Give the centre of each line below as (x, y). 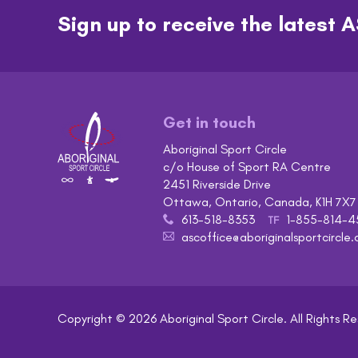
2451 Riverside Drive (217, 184)
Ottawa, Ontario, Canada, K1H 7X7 (260, 202)
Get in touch (209, 122)
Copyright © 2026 (109, 318)
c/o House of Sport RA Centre (247, 167)
